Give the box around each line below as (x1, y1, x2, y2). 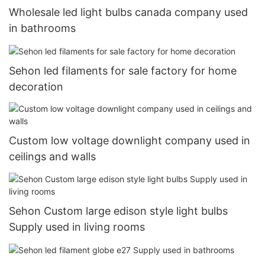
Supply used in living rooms (9, 220, 145, 233)
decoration (9, 80, 63, 93)
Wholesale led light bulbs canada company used (9, 5, 248, 18)
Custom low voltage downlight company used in (9, 134, 250, 147)
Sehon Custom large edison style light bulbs (9, 204, 228, 217)
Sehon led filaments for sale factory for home (9, 64, 237, 77)
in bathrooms (9, 21, 76, 34)
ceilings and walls (9, 150, 96, 163)
